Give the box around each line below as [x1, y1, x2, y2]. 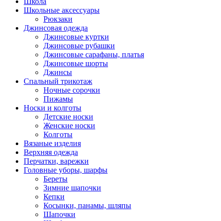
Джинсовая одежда [24, 23, 88, 32]
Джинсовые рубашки [43, 41, 115, 50]
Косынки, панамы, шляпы [43, 201, 131, 210]
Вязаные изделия [24, 139, 81, 147]
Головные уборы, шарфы [24, 165, 108, 174]
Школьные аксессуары [24, 5, 100, 14]
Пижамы [43, 94, 73, 103]
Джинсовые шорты [43, 59, 108, 68]
